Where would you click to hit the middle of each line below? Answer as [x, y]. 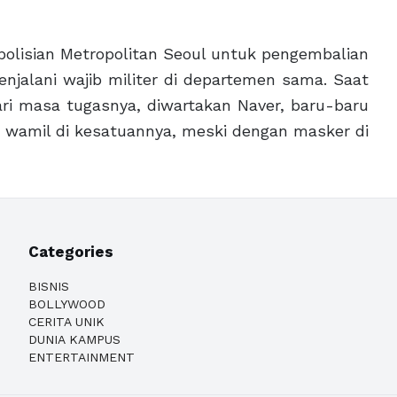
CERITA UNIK [66, 322]
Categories [71, 252]
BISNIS [49, 286]
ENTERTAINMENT [82, 357]
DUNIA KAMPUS [74, 339]
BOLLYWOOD [67, 304]
